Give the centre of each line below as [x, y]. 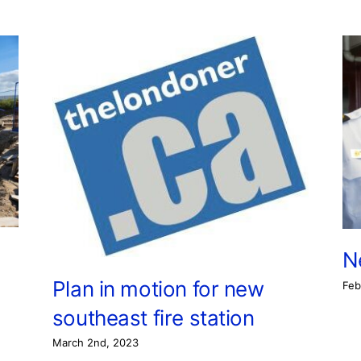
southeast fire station [153, 317]
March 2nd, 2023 [95, 343]
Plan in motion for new [158, 288]
